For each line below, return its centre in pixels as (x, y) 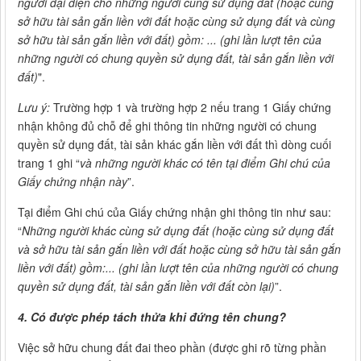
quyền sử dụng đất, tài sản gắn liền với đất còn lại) (146, 286)
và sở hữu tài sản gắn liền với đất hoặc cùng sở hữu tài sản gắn (179, 249)
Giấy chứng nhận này (73, 182)
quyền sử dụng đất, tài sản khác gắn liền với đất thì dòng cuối (174, 145)
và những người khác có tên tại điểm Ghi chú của (205, 163)
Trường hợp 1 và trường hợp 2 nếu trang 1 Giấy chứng (191, 108)
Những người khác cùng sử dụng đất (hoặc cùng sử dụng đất (178, 231)
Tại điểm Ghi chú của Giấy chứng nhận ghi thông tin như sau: (174, 212)
